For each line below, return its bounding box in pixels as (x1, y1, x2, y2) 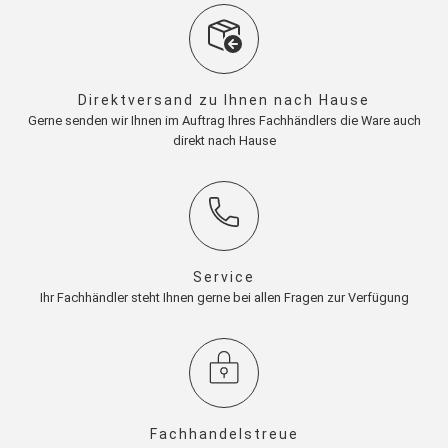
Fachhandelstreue (149, 426, 299, 443)
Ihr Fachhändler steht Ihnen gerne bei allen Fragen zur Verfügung (39, 290, 409, 306)
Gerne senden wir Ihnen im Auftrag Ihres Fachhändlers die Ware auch (27, 113, 421, 129)
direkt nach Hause (172, 133, 276, 149)
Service (193, 269, 255, 286)
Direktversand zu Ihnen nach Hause (78, 92, 370, 109)
